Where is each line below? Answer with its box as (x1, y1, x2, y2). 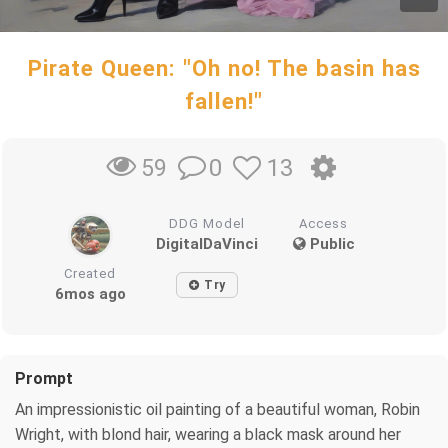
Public (305, 234, 355, 253)
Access (299, 215, 349, 231)
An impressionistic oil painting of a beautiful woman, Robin (15, 399, 420, 419)
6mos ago (54, 284, 126, 303)
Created (64, 265, 117, 281)
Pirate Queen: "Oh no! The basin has (27, 55, 421, 81)
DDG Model (169, 215, 246, 231)
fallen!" (185, 88, 263, 114)
